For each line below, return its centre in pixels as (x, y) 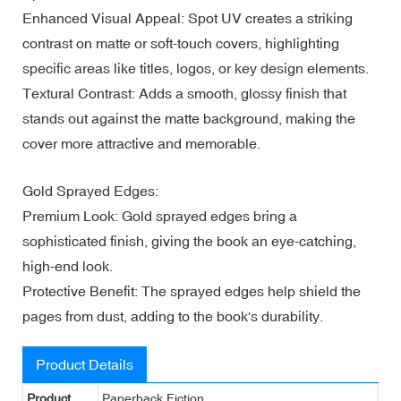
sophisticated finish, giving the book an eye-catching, (189, 240)
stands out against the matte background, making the (189, 118)
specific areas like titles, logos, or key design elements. (196, 68)
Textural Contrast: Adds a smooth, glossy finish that (184, 93)
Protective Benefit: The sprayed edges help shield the (192, 290)
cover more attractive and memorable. (141, 143)
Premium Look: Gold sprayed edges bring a (160, 215)
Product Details (85, 364)
